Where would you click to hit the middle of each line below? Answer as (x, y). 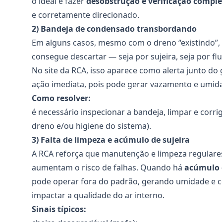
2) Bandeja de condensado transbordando (114, 29)
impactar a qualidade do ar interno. (98, 195)
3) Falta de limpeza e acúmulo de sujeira (111, 140)
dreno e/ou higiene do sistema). (91, 126)
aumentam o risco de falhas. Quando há (108, 167)
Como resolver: (61, 98)
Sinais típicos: (59, 209)
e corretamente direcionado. (85, 15)
